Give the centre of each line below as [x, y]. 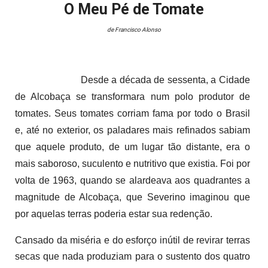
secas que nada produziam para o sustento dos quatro [133, 256]
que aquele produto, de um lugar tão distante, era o [133, 147]
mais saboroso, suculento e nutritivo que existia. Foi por [133, 163]
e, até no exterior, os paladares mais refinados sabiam [133, 130]
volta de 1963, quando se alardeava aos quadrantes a [133, 180]
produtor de [222, 96]
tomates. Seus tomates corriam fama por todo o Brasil [133, 113]
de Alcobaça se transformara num [95, 96]
